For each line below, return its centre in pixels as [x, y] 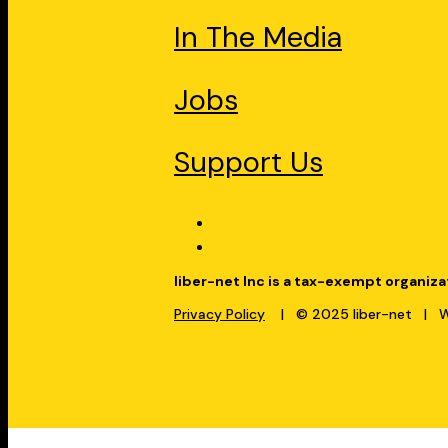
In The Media [258, 36]
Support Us [248, 162]
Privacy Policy [219, 314]
